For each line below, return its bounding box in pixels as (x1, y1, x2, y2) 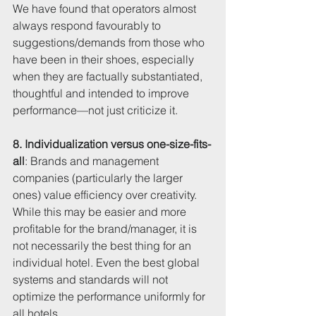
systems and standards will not (13, 272, 171, 287)
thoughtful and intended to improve (13, 86, 192, 101)
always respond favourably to (13, 18, 164, 33)
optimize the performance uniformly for (13, 289, 208, 304)
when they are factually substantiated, (13, 69, 205, 84)
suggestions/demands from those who (13, 35, 207, 50)
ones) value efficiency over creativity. (13, 188, 200, 202)
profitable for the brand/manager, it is (13, 221, 200, 236)
